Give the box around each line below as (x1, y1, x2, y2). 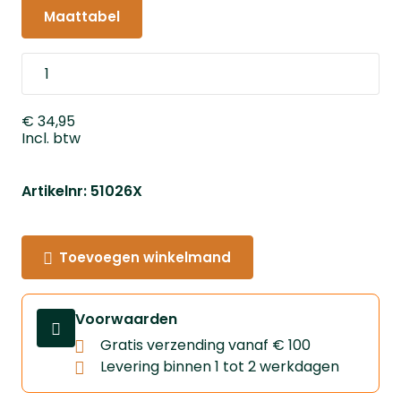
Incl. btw (21, 128, 81, 149)
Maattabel (44, 7, 120, 26)
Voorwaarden (75, 309, 177, 329)
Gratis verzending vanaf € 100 (100, 335, 311, 355)
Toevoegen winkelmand (59, 248, 231, 267)
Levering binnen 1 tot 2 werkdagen (100, 356, 339, 377)
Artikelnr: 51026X (21, 181, 142, 201)
